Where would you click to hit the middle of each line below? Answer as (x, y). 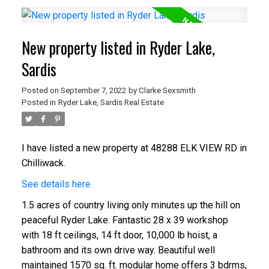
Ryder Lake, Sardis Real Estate (111, 103)
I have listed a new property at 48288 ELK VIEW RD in (134, 148)
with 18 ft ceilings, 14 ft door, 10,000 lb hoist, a (119, 235)
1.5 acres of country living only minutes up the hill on (131, 205)
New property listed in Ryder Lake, (118, 48)
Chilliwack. (43, 163)
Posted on (41, 91)
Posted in (38, 103)
